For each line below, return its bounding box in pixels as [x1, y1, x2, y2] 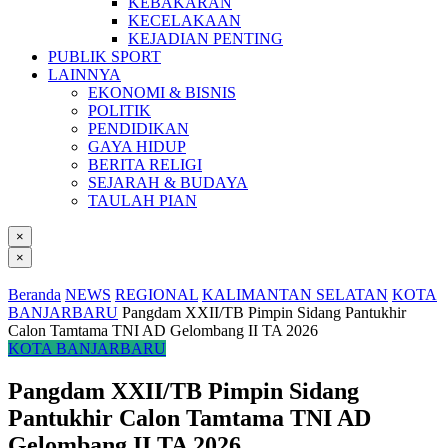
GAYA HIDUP [88, 138, 186, 155]
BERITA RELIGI [88, 156, 202, 173]
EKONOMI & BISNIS [88, 84, 236, 101]
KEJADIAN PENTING [128, 30, 283, 47]
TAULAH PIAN [88, 192, 197, 209]
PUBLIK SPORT [48, 48, 161, 65]
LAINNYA [48, 66, 121, 83]
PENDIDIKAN [88, 120, 189, 137]
